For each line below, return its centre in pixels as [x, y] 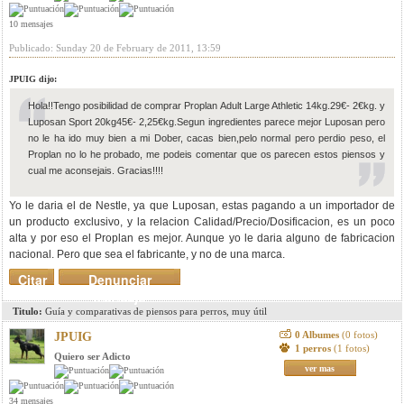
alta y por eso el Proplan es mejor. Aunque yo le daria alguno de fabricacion [202, 238]
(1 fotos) [351, 348]
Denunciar [119, 280]
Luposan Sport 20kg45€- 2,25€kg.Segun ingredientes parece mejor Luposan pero [207, 122]
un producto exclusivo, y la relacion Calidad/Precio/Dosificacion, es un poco [202, 222]
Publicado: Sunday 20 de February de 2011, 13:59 [115, 48]
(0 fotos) [359, 335]
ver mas [320, 368]
